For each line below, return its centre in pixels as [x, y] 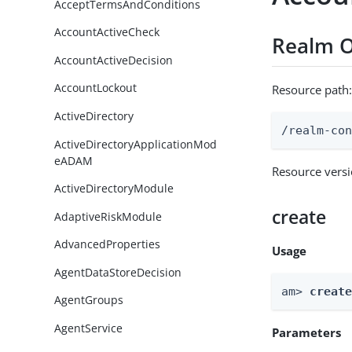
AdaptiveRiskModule [108, 216]
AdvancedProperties [108, 244]
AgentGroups [89, 300]
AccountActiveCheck [107, 32]
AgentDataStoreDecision [118, 272]
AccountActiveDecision [114, 60]
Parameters [307, 332]
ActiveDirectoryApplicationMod [136, 144]
